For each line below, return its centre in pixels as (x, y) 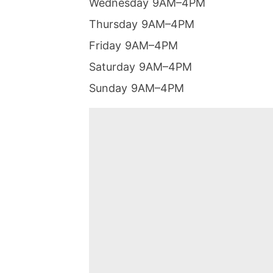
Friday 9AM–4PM (133, 46)
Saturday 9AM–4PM (140, 67)
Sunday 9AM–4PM (136, 88)
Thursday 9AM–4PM (141, 24)
